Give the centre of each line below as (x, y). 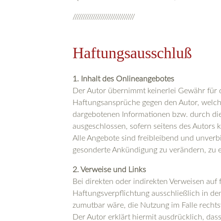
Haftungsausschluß (132, 53)
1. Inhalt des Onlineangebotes (123, 79)
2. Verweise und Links (109, 170)
